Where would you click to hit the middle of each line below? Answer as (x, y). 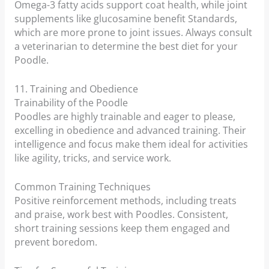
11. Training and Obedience (76, 89)
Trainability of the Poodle (71, 103)
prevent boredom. (56, 242)
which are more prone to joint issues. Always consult (133, 33)
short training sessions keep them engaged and (122, 228)
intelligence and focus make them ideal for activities (131, 144)
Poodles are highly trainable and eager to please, (125, 117)
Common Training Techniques (82, 187)
